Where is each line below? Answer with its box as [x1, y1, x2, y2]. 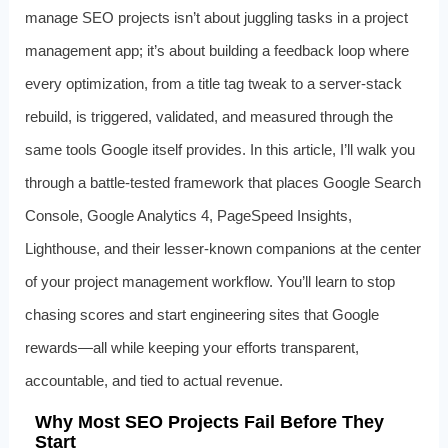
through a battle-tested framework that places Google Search [24, 174, 421, 192]
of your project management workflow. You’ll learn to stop [24, 273, 395, 291]
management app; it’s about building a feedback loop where [24, 42, 409, 60]
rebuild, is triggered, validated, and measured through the [24, 108, 393, 126]
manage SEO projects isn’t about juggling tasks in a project [24, 9, 408, 27]
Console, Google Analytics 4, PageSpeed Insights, [24, 207, 352, 225]
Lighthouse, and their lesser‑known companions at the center [24, 240, 421, 258]
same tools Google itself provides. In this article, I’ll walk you [24, 141, 415, 159]
